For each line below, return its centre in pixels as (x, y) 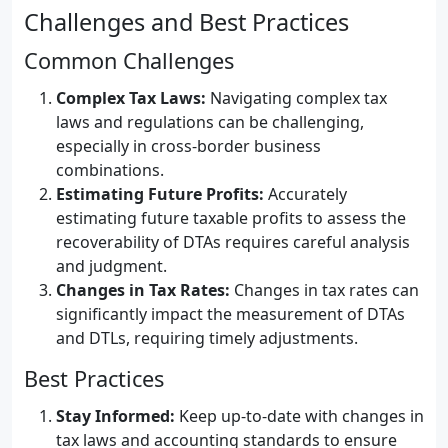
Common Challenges (129, 60)
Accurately (305, 194)
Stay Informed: (115, 416)
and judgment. (111, 266)
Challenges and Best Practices (186, 22)
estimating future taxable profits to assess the (231, 218)
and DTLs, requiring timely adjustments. (207, 338)
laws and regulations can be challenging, (210, 122)
